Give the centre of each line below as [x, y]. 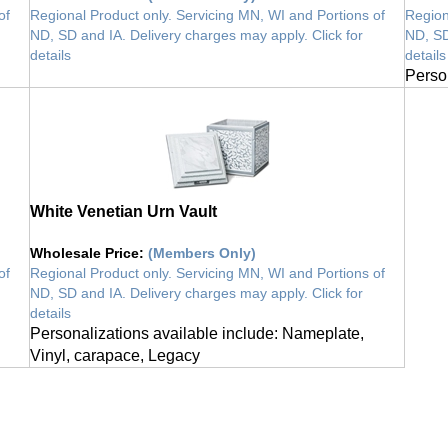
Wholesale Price [84, 242]
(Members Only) [202, 242]
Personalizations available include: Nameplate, [197, 323]
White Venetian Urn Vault [123, 201]
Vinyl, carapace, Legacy [115, 345]
